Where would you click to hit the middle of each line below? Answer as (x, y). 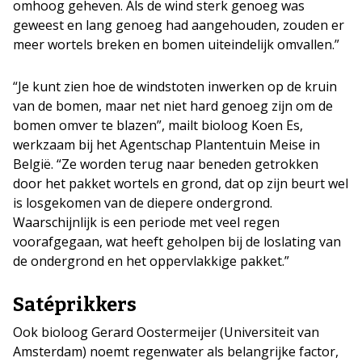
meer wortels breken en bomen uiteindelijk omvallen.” (176, 44)
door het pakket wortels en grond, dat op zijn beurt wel (181, 183)
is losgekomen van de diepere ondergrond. (143, 203)
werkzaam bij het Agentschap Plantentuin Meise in (166, 145)
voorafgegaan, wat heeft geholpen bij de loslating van (177, 242)
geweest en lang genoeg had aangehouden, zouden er (179, 25)
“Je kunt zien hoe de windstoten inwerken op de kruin (175, 86)
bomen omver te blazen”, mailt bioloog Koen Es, (158, 125)
